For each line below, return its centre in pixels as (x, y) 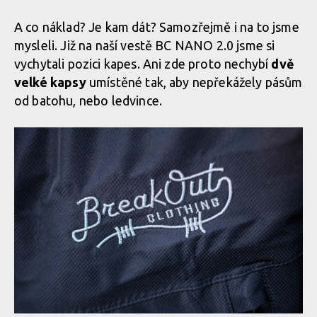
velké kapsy (50, 82)
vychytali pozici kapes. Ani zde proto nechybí (143, 64)
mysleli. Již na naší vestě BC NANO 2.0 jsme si (145, 45)
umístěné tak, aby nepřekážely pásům (194, 82)
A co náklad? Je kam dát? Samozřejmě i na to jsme (157, 27)
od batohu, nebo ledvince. (88, 100)
